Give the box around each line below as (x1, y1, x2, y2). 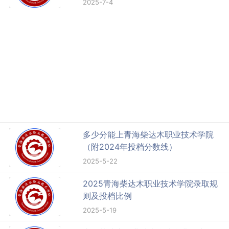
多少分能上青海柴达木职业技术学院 (83, 129, 214, 140)
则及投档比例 (83, 190, 132, 201)
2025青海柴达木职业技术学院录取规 (83, 178, 218, 189)
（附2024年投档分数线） (83, 141, 177, 152)
